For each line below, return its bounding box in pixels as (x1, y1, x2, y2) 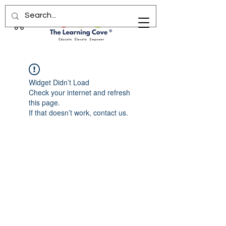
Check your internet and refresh (29, 87, 130, 98)
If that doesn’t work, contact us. (29, 107, 128, 118)
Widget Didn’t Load (29, 77, 89, 88)
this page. (29, 97, 60, 108)
